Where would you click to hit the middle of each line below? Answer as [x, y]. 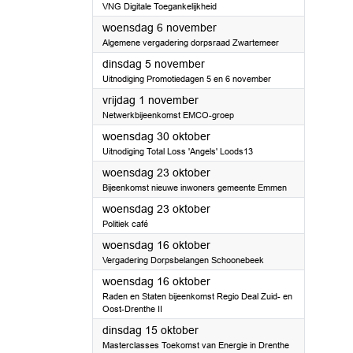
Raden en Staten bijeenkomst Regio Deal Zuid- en [197, 296]
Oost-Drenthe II [132, 309]
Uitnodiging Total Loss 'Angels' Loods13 [178, 151]
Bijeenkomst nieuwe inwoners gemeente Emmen [195, 188]
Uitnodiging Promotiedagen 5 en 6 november [187, 79]
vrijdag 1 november [150, 100]
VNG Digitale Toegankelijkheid [160, 6]
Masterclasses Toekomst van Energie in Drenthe [196, 345]
